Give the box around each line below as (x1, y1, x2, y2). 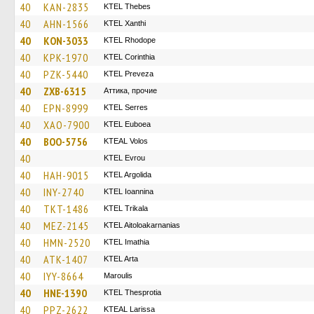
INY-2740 (43, 185, 84, 199)
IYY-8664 (43, 269, 83, 283)
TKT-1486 (43, 202, 89, 216)
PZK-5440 (43, 67, 88, 81)
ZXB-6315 (43, 84, 86, 98)
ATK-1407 (43, 252, 88, 266)
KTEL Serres (104, 103, 148, 111)
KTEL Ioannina (104, 187, 153, 196)
